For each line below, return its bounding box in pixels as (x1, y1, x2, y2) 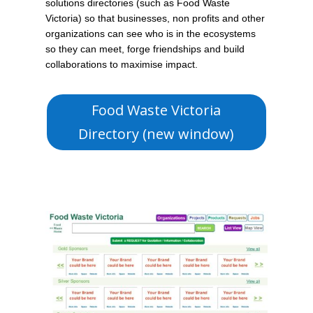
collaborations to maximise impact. (45, 59, 198, 71)
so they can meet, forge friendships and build (45, 43, 245, 55)
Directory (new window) (78, 124, 235, 144)
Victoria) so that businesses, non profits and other (45, 13, 265, 24)
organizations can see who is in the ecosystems (45, 28, 256, 40)
